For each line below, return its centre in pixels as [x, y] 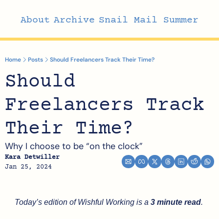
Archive [74, 20]
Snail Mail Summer [149, 20]
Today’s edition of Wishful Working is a [83, 202]
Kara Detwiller [32, 157]
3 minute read [176, 202]
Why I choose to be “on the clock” [74, 146]
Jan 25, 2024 [28, 167]
